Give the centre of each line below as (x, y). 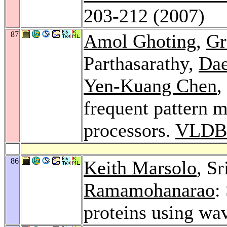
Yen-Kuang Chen (150, 85)
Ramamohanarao (149, 190)
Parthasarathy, (141, 63)
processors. (129, 130)
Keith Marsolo (140, 167)
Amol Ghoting (140, 41)
